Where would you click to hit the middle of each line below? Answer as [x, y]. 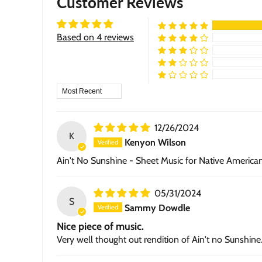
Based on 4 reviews [95, 37]
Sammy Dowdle [158, 208]
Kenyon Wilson [156, 142]
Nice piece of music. [100, 226]
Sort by [70, 89]
